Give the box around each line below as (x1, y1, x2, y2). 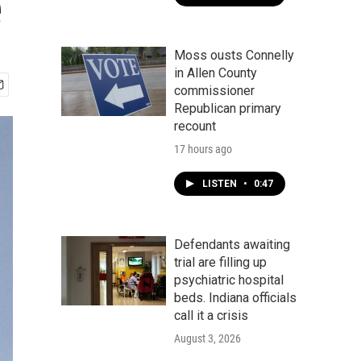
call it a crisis (174, 308, 248, 323)
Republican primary (174, 101, 281, 116)
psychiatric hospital (174, 272, 284, 288)
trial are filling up (174, 255, 267, 270)
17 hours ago (174, 143, 232, 156)
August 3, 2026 (174, 332, 241, 345)
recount (174, 118, 216, 134)
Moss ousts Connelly (174, 48, 294, 63)
